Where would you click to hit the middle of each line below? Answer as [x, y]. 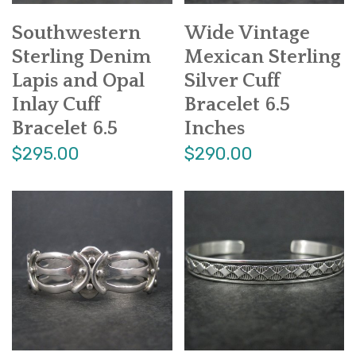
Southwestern [76, 33]
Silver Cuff [232, 81]
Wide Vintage [247, 33]
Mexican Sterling [262, 57]
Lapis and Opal [78, 81]
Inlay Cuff [56, 104]
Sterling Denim [81, 57]
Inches [214, 128]
